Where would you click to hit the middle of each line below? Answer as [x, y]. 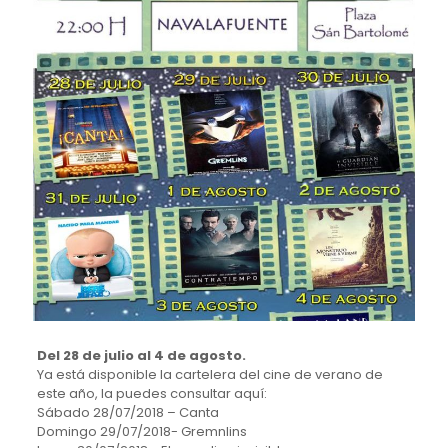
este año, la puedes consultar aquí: [151, 394]
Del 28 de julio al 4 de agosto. [141, 356]
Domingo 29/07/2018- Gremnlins [141, 432]
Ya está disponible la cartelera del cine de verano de [209, 375]
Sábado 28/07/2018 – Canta [127, 413]
